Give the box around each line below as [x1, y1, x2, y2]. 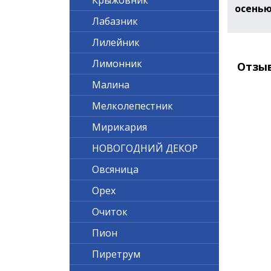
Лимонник [91, 57, 142, 70]
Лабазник [91, 15, 138, 28]
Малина [91, 78, 129, 91]
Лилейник [91, 36, 140, 49]
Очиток [91, 205, 128, 218]
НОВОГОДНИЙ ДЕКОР [91, 142, 198, 155]
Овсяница [91, 163, 139, 176]
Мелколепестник [91, 99, 173, 113]
